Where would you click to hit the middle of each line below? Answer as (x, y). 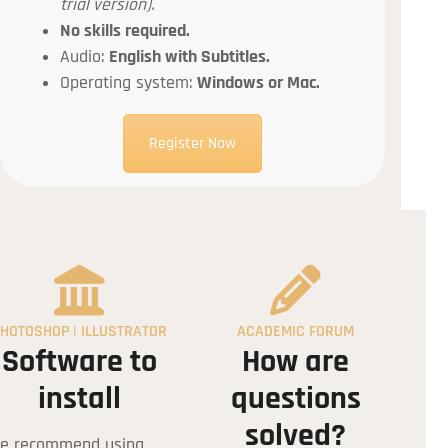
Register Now (193, 144)
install (79, 398)
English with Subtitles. (190, 57)
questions (295, 398)
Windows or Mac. (259, 83)
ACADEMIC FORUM (296, 331)
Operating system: (129, 83)
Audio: (85, 57)
